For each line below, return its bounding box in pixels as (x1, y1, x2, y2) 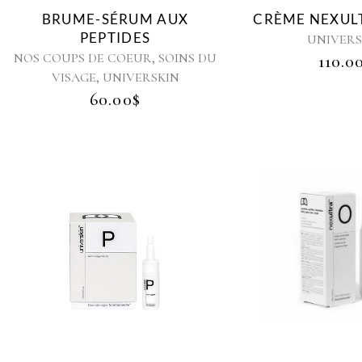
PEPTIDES (79, 28, 151, 46)
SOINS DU (158, 49, 217, 66)
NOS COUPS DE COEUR (14, 49, 152, 66)
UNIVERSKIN (102, 69, 179, 86)
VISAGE (51, 69, 96, 86)
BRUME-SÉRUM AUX (41, 10, 189, 27)
